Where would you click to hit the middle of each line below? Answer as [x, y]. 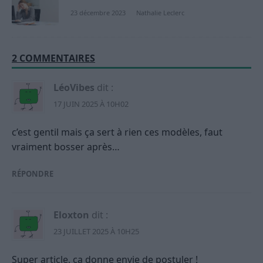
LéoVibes [74, 88]
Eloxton [71, 215]
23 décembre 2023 [98, 13]
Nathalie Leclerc [160, 13]
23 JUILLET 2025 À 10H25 [96, 232]
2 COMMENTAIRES [53, 58]
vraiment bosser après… [66, 147]
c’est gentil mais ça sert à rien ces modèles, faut [117, 132]
